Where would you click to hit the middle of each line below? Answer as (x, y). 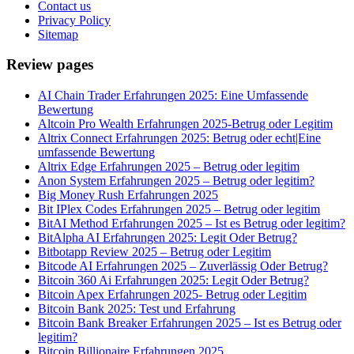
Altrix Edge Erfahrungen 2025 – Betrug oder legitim (169, 167)
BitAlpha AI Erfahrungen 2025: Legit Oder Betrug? (168, 238)
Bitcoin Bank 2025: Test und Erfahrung (137, 309)
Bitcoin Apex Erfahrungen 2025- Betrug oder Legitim (172, 295)
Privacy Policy (74, 20)
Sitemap (58, 34)
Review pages (50, 65)
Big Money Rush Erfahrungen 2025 (128, 195)
